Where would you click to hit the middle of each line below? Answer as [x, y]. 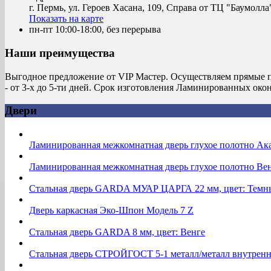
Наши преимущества [60, 53]
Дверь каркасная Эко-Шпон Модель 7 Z [111, 211]
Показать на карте [66, 19]
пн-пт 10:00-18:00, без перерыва [95, 30]
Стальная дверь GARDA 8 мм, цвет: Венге [117, 232]
